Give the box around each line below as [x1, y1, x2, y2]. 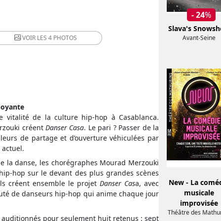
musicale [184, 188, 215, 198]
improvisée [180, 198, 219, 208]
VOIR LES [22, 34, 48, 42]
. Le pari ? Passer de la [84, 123, 159, 132]
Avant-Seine [183, 34, 216, 42]
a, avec [135, 179, 159, 188]
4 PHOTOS [48, 34, 77, 42]
